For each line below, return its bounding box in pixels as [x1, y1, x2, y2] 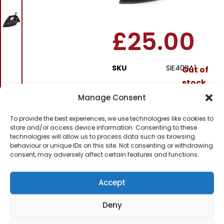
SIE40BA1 [166, 62, 196, 73]
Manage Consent [78, 92, 146, 102]
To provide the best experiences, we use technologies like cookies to [10, 114, 213, 122]
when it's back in [131, 153, 204, 166]
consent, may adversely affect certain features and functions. [10, 150, 199, 158]
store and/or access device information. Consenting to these [10, 123, 197, 131]
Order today [133, 104, 182, 115]
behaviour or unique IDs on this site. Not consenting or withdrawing [10, 141, 213, 149]
